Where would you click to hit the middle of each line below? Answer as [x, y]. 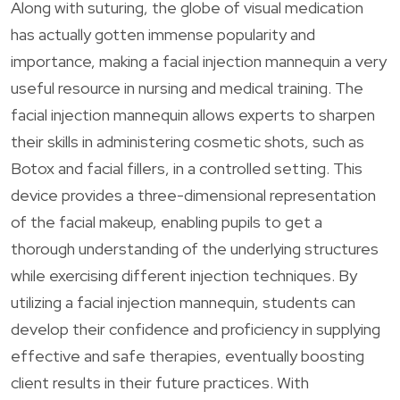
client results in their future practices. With [160, 382]
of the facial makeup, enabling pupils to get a [167, 221]
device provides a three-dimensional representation [193, 195]
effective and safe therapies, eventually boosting [187, 355]
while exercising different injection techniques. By [184, 275]
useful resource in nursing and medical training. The [187, 87]
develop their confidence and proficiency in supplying [196, 329]
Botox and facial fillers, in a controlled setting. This [187, 168]
